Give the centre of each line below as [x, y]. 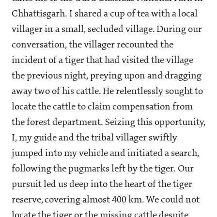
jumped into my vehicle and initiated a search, [105, 154]
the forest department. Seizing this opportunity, [108, 123]
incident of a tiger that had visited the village [102, 61]
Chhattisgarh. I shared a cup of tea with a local [105, 14]
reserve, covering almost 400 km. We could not [106, 200]
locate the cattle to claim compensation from [102, 107]
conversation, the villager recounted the [93, 45]
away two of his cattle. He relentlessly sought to [107, 92]
